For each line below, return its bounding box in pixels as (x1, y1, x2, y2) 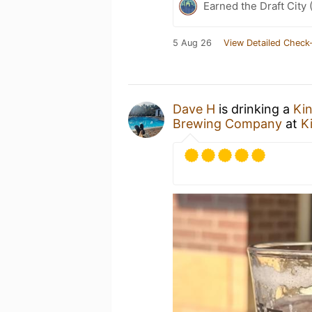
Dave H (173, 102, 215, 116)
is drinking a (215, 102, 293, 116)
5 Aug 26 (173, 38, 212, 48)
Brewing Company (173, 116, 282, 131)
